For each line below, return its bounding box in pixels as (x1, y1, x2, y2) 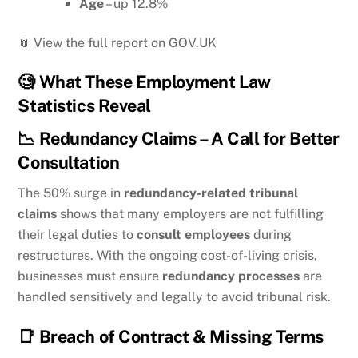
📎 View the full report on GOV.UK (18, 34, 217, 50)
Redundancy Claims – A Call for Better (34, 128, 340, 149)
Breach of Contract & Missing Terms (34, 325, 324, 347)
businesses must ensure (18, 268, 163, 284)
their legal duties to (18, 227, 137, 242)
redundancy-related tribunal (124, 185, 299, 201)
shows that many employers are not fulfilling (57, 206, 324, 221)
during (250, 227, 292, 242)
